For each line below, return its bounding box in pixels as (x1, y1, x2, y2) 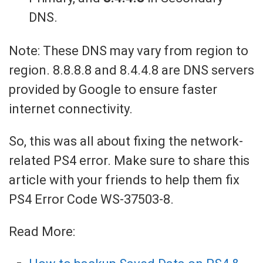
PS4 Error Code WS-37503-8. (9, 192, 174, 207)
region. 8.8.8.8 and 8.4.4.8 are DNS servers (9, 63, 254, 78)
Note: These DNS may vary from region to (9, 43, 248, 59)
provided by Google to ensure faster (9, 82, 217, 97)
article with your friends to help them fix (9, 173, 240, 188)
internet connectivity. (9, 102, 133, 117)
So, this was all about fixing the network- (9, 134, 243, 149)
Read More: (9, 224, 75, 240)
